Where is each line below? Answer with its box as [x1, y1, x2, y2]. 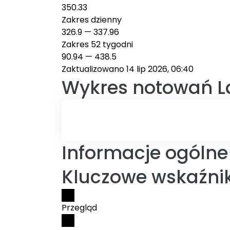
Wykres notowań [62, 75, 213, 100]
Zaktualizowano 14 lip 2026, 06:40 [62, 63, 194, 75]
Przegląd [62, 202, 97, 214]
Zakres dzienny [62, 14, 122, 26]
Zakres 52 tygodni [62, 39, 133, 50]
